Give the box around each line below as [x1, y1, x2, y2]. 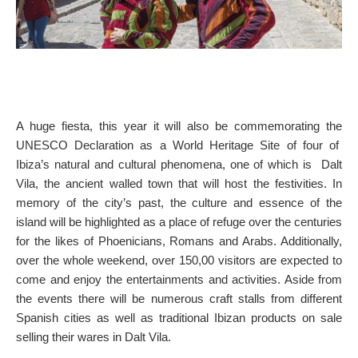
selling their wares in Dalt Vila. [16, 329, 171, 344]
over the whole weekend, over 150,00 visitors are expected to [16, 253, 342, 267]
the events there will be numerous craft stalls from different [16, 291, 342, 305]
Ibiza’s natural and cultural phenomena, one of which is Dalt [16, 157, 342, 171]
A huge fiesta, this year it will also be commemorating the [16, 118, 342, 133]
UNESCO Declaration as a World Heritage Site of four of [16, 137, 342, 152]
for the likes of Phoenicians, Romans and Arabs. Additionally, [16, 233, 342, 248]
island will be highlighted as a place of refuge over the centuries [16, 214, 342, 229]
